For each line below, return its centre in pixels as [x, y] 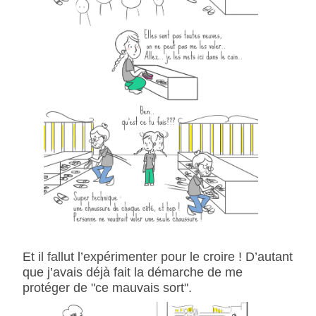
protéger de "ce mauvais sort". [107, 288]
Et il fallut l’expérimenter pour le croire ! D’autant [157, 257]
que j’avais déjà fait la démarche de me [132, 272]
